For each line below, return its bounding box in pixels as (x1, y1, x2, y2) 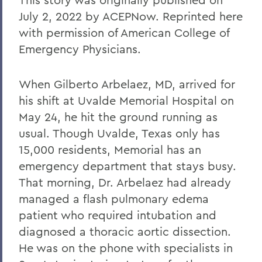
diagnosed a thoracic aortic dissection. (19, 223, 231, 239)
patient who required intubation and (19, 207, 216, 222)
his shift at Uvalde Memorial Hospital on (19, 92, 234, 108)
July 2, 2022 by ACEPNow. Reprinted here (19, 8, 243, 23)
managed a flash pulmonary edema (19, 191, 209, 206)
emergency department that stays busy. (19, 158, 236, 173)
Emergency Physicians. (19, 41, 141, 56)
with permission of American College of (19, 25, 229, 40)
